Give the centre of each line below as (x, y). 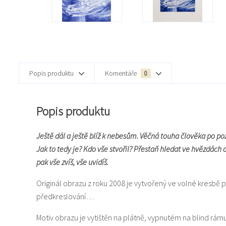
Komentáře (122, 73)
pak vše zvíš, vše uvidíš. (72, 162)
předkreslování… (65, 196)
